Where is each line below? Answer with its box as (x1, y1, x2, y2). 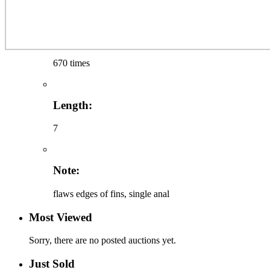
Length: (53, 98, 92, 111)
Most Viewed (29, 210, 92, 224)
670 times (53, 57, 90, 68)
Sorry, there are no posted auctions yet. (29, 235, 176, 246)
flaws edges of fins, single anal (53, 188, 169, 199)
